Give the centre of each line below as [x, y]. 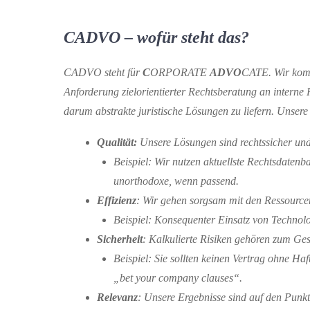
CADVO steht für [103, 72]
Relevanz [117, 298]
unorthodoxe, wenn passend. [176, 181]
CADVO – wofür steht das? [156, 37]
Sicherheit [120, 239]
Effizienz [117, 201]
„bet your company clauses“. [178, 278]
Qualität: [118, 143]
